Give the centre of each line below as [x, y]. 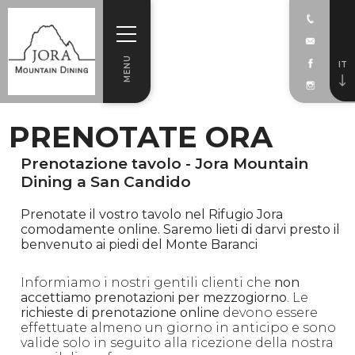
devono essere [269, 313]
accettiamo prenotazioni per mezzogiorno [154, 298]
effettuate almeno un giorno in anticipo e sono [179, 328]
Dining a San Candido [106, 182]
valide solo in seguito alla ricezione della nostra [177, 343]
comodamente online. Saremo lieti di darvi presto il [181, 229]
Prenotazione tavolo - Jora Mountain [165, 164]
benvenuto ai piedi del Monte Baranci [139, 244]
